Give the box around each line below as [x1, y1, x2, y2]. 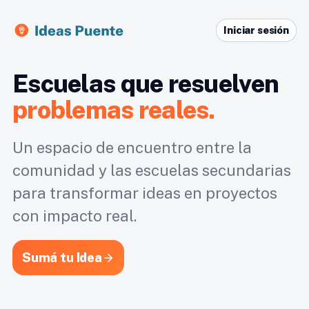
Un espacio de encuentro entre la [12, 139, 252, 157]
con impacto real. [12, 207, 137, 225]
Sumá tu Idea [22, 250, 102, 265]
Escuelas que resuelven [12, 69, 279, 98]
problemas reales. [12, 95, 215, 124]
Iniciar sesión [223, 24, 289, 36]
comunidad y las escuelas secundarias [12, 161, 291, 179]
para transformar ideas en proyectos [12, 184, 277, 202]
